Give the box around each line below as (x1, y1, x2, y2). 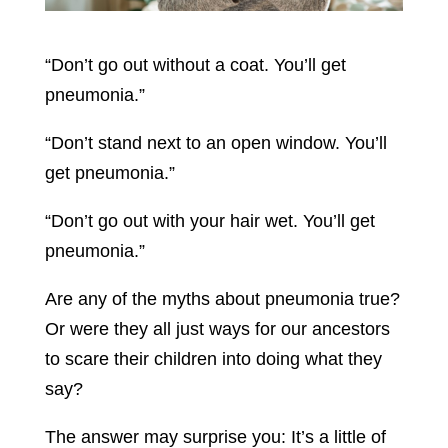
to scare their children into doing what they (44, 349, 382, 369)
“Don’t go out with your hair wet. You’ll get (44, 211, 375, 231)
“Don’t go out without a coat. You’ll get (44, 55, 346, 75)
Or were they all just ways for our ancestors (44, 319, 390, 339)
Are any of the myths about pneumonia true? (44, 289, 400, 309)
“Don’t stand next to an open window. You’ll (44, 133, 387, 153)
